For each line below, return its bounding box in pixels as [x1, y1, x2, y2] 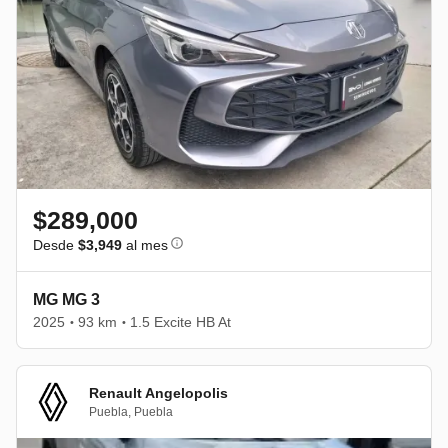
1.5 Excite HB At [130, 314, 231, 330]
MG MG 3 [33, 291, 100, 308]
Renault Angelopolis [89, 384, 228, 401]
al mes [122, 237, 168, 253]
